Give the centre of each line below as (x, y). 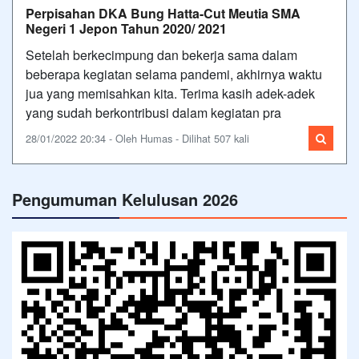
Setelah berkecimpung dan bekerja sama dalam (161, 54)
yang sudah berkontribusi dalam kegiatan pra (153, 112)
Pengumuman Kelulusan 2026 (125, 199)
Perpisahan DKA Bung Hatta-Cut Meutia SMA (163, 13)
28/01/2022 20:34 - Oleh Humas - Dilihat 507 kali (137, 138)
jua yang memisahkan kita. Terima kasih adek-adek (170, 93)
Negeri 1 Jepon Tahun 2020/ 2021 (126, 28)
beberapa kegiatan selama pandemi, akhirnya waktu (174, 74)
